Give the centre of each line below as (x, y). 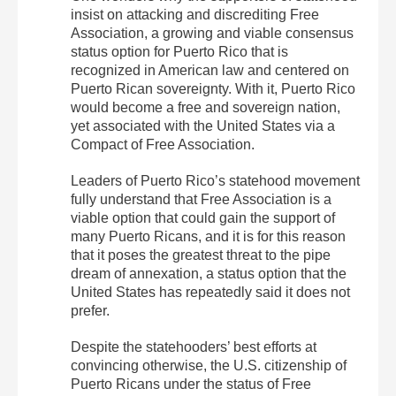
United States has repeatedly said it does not (210, 292)
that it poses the (122, 255)
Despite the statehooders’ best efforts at (194, 346)
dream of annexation (135, 273)
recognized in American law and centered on (210, 70)
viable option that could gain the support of (203, 217)
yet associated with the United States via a (203, 126)
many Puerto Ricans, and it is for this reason (208, 236)
